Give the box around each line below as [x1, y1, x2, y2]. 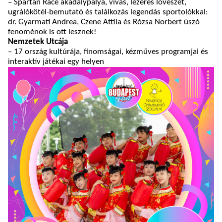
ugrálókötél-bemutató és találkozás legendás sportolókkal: [8, 8, 208, 16]
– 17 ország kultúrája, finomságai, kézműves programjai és [8, 48, 208, 56]
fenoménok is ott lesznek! [8, 28, 97, 36]
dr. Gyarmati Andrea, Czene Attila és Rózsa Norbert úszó [8, 18, 200, 26]
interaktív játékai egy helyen [8, 57, 104, 66]
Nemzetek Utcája [8, 38, 68, 46]
